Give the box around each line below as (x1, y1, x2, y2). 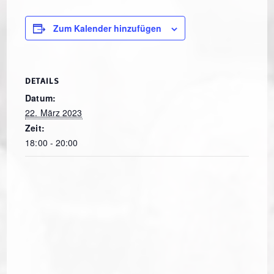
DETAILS (25, 75, 60, 86)
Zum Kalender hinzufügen (53, 22, 162, 35)
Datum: (25, 92, 56, 105)
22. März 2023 (25, 106, 83, 119)
